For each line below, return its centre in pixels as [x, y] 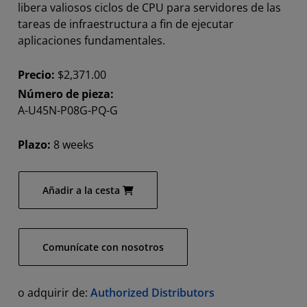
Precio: [36, 75]
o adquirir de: [54, 293]
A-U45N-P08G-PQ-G [68, 111]
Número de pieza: [66, 94]
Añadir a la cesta [81, 191]
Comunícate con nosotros [103, 247]
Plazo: [36, 145]
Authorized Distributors [152, 293]
